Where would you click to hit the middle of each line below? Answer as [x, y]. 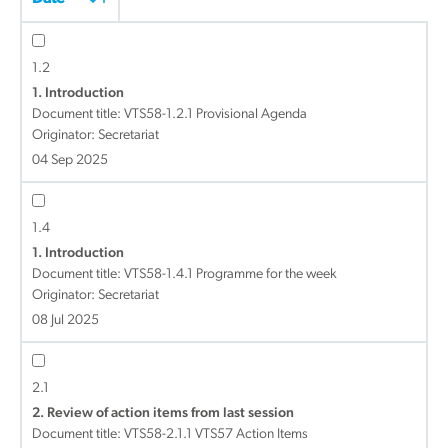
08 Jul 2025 [65, 320]
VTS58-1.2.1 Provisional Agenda [215, 114]
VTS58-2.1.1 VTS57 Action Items [216, 434]
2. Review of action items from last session [163, 413]
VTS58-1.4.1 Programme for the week [230, 274]
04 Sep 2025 [70, 160]
